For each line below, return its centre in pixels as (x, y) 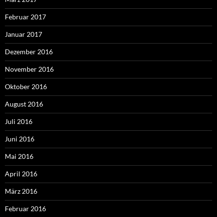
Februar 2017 (25, 17)
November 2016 (29, 69)
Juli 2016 (19, 122)
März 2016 (21, 191)
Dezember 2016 (29, 52)
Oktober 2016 (26, 87)
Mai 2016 (19, 156)
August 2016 (24, 104)
